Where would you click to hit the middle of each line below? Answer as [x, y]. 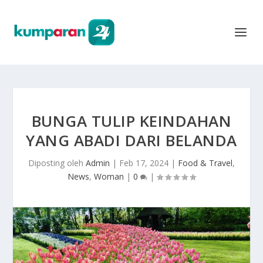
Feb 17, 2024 [144, 163]
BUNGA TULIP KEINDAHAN [131, 121]
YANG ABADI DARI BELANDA [131, 140]
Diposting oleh [57, 163]
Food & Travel [205, 163]
